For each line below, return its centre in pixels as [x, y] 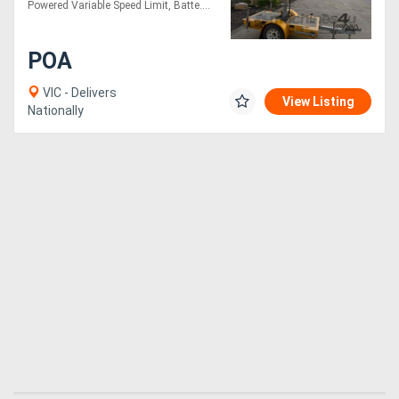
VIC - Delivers [78, 93]
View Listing [318, 102]
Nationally [56, 111]
